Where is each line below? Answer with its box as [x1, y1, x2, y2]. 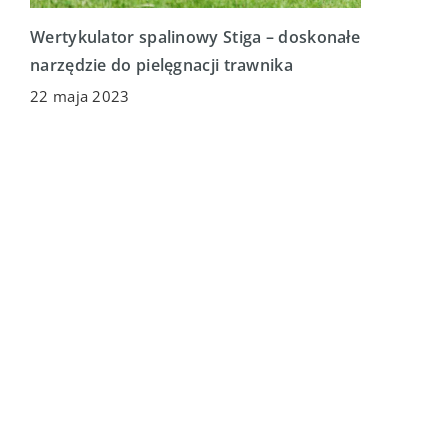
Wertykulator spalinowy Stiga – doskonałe [30, 25, 360, 48]
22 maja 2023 [30, 85, 130, 106]
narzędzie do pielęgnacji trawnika [30, 53, 293, 76]
